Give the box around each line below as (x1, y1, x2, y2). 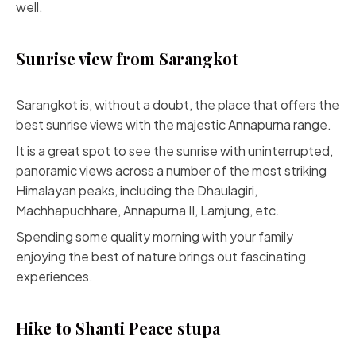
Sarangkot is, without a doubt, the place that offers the (16, 96, 339, 113)
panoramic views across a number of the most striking (16, 162, 327, 179)
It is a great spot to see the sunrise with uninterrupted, (16, 142, 333, 159)
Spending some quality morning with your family (16, 228, 293, 245)
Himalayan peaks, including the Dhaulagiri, (16, 182, 257, 199)
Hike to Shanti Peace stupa (16, 317, 220, 339)
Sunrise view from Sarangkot (16, 48, 238, 69)
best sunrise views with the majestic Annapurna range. (16, 116, 331, 133)
